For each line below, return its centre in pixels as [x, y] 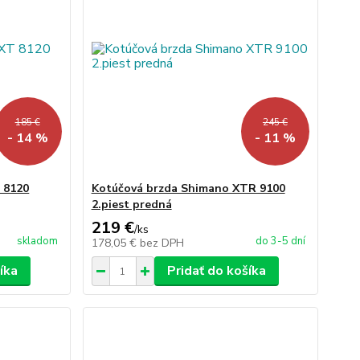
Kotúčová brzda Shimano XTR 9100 [188, 188]
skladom [37, 241]
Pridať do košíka [216, 271]
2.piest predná [131, 205]
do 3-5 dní [280, 241]
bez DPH [162, 243]
